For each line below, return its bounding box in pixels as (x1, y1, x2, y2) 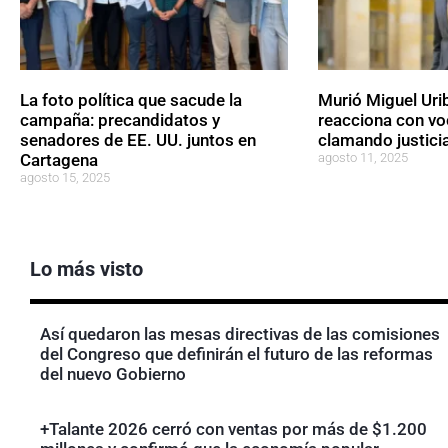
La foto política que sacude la (20, 89, 242, 110)
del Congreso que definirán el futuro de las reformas (40, 343, 433, 364)
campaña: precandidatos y (20, 109, 220, 130)
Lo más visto (30, 256, 143, 281)
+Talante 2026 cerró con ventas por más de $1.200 (40, 418, 427, 439)
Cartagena (20, 149, 98, 170)
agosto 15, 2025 (20, 169, 110, 185)
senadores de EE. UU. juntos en (20, 129, 256, 150)
